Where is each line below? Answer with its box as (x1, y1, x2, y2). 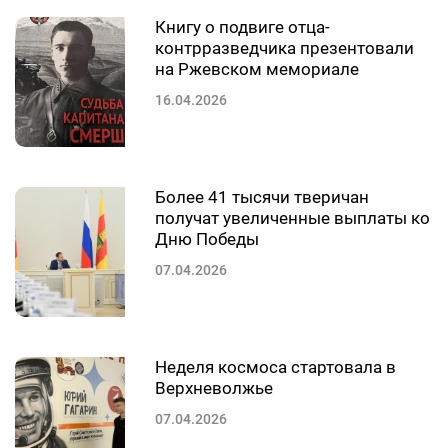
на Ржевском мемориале (155, 58, 359, 79)
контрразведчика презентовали (155, 37, 414, 58)
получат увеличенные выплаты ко (155, 207, 430, 228)
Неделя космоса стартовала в (155, 356, 396, 377)
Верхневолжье (155, 377, 273, 398)
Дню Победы (155, 228, 259, 249)
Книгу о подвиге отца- (155, 16, 330, 37)
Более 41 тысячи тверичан (155, 186, 369, 207)
